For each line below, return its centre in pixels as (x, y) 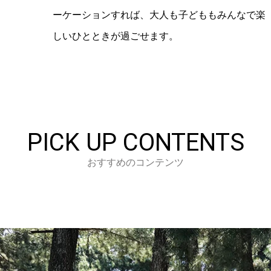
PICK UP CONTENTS (135, 142)
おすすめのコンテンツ (135, 162)
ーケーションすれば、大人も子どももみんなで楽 (159, 15)
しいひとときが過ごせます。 (116, 36)
